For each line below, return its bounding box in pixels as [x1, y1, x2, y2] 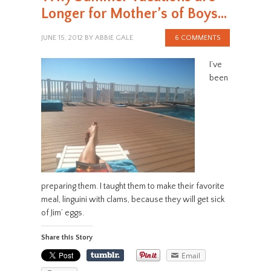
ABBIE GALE [94, 33, 133, 42]
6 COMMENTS [175, 33, 221, 42]
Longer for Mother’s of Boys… [41, 5, 227, 22]
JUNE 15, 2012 [41, 33, 83, 42]
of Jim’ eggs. [41, 208, 84, 218]
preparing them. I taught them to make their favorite [41, 181, 224, 192]
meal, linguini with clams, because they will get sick [41, 195, 224, 205]
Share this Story [41, 233, 93, 242]
